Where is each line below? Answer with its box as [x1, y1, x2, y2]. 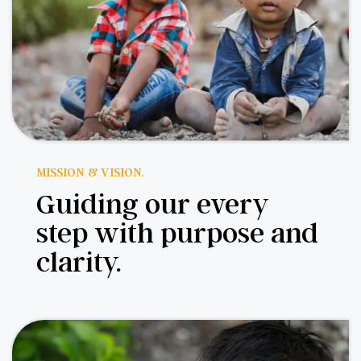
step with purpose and [36, 214, 318, 250]
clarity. [36, 243, 122, 279]
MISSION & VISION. [36, 164, 143, 180]
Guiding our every [36, 185, 268, 221]
